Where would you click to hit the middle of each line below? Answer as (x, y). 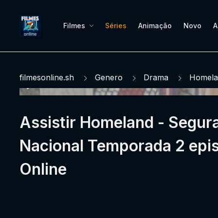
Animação (155, 25)
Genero (109, 77)
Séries (116, 25)
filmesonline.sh (47, 77)
